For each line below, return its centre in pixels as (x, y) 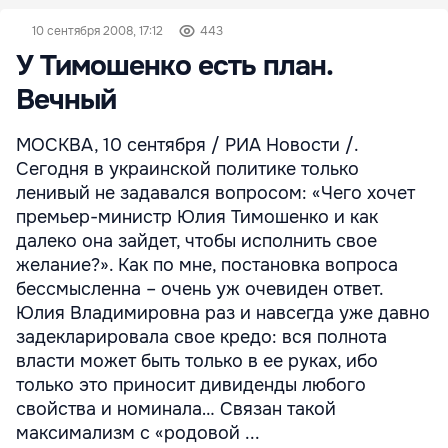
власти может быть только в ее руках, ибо (197, 361)
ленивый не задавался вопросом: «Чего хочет (215, 193)
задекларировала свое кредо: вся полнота (201, 337)
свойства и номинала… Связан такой (176, 409)
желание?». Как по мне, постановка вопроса (207, 265)
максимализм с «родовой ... (138, 433)
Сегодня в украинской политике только (187, 169)
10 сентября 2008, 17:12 (97, 31)
